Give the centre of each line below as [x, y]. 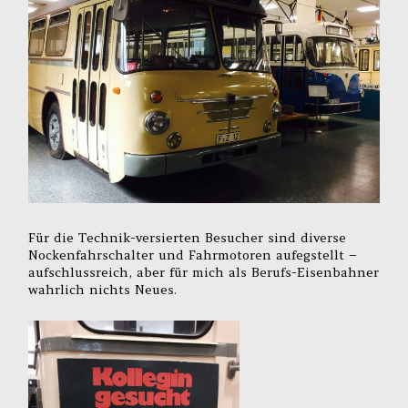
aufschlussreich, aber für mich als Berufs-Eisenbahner [204, 272]
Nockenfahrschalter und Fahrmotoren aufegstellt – [193, 255]
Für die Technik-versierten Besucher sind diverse [188, 237]
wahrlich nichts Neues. [103, 289]
